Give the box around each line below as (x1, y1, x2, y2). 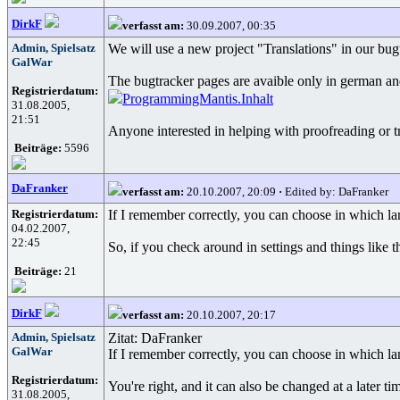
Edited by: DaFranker (282, 185, 388, 198)
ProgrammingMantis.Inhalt (122, 91, 273, 106)
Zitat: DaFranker (108, 330, 202, 346)
